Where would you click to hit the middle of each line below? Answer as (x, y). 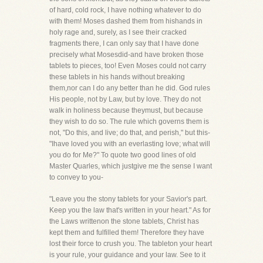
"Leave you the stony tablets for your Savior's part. (128, 199)
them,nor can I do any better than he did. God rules (130, 88)
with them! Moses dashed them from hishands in (126, 21)
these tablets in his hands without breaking (117, 77)
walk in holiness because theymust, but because (126, 110)
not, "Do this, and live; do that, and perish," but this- (130, 133)
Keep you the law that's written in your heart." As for (130, 210)
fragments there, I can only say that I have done (124, 43)
